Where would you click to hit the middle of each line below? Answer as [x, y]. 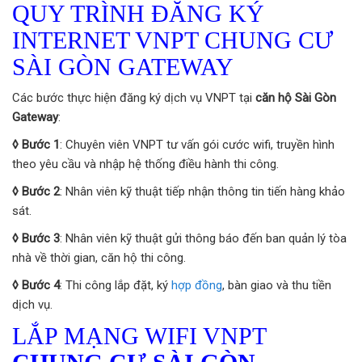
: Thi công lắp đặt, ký [116, 285]
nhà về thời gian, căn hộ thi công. [99, 257]
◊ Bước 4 [36, 285]
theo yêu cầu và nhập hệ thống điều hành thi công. [145, 164]
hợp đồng [197, 285]
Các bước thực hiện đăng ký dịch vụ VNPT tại [134, 97]
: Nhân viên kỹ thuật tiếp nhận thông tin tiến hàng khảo [202, 191]
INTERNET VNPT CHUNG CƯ [173, 40]
